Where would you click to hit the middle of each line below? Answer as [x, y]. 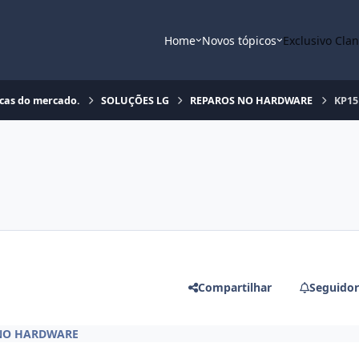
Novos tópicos [239, 40]
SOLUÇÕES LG [135, 100]
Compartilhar [234, 288]
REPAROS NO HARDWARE [252, 100]
